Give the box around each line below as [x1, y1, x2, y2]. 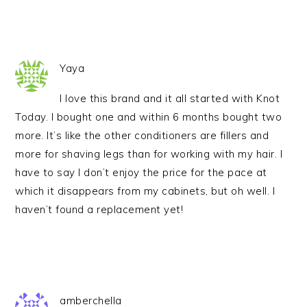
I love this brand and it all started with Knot [60, 92, 280, 105]
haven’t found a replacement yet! [15, 203, 184, 216]
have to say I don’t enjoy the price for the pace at [15, 166, 267, 179]
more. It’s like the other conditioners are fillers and [15, 129, 269, 142]
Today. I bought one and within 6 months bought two [15, 110, 282, 123]
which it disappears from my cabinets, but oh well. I [15, 184, 275, 197]
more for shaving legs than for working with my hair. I [15, 147, 283, 160]
